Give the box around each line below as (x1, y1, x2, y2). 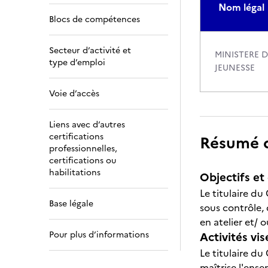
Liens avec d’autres (49, 118, 125, 131)
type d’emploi (49, 56, 105, 69)
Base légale (49, 197, 93, 210)
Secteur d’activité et (49, 44, 131, 57)
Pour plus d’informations (49, 229, 149, 241)
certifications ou (49, 154, 116, 167)
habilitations (49, 166, 100, 179)
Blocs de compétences (49, 13, 140, 26)
